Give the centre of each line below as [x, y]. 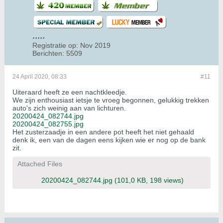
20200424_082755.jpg [48, 124]
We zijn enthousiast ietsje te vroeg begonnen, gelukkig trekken [111, 100]
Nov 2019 [95, 46]
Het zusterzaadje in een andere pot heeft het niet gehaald [103, 132]
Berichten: [48, 54]
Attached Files [40, 164]
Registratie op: [55, 46]
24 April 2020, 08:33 [40, 77]
